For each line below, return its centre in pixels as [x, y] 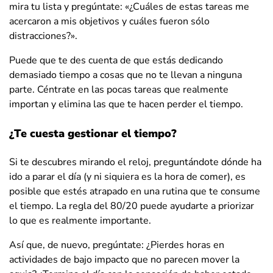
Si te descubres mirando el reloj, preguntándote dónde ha [135, 162]
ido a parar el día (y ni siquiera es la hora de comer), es [127, 176]
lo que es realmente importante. [80, 220]
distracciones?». [43, 36]
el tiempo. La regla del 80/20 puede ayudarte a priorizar [132, 206]
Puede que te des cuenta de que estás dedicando [116, 60]
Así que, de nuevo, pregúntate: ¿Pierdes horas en [117, 245]
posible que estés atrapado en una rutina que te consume [135, 191]
